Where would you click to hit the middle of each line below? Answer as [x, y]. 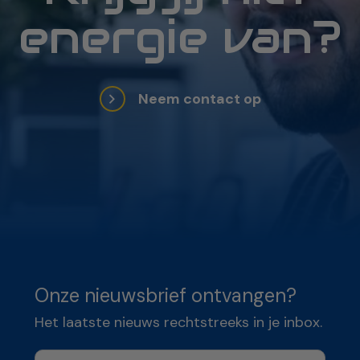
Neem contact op [199, 99]
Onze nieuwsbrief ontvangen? [166, 296]
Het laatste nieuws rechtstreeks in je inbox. [179, 323]
